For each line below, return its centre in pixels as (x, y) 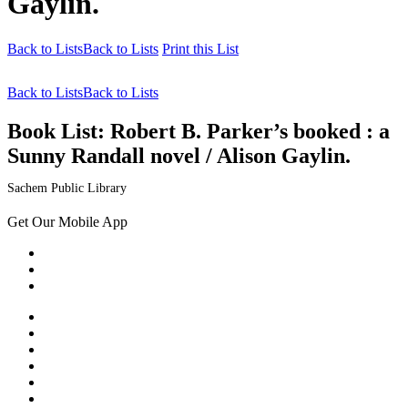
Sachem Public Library (67, 188)
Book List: (56, 131)
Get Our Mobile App (67, 221)
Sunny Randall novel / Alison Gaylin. (179, 155)
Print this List (200, 48)
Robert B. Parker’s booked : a (247, 131)
